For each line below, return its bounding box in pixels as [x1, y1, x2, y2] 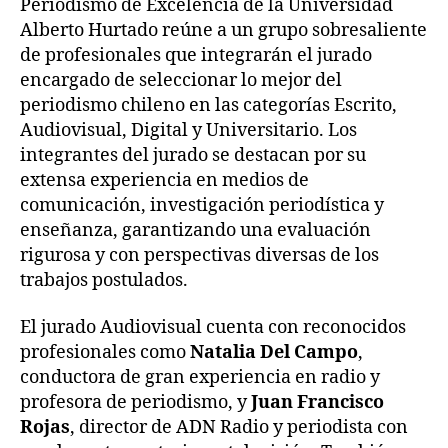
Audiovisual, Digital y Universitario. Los [20, 118, 357, 142]
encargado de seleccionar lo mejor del [20, 68, 342, 92]
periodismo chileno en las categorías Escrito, [20, 93, 397, 117]
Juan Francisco [251, 391, 384, 415]
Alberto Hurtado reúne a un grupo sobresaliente [20, 18, 427, 42]
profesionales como [20, 341, 190, 365]
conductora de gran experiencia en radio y [20, 366, 380, 390]
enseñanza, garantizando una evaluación [20, 218, 371, 242]
